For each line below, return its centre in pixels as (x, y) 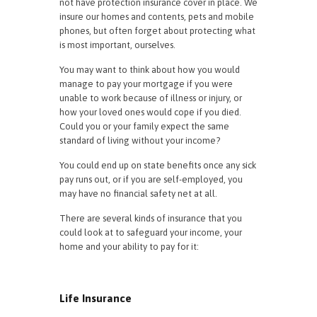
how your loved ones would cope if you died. (151, 112)
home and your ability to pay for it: (130, 247)
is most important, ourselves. (117, 45)
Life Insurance (96, 298)
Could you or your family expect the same (144, 126)
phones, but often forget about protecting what (157, 31)
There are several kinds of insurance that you (151, 218)
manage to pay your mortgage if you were (146, 84)
